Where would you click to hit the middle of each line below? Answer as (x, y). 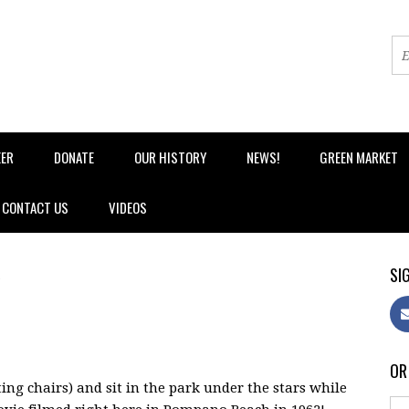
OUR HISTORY (170, 157)
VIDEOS (128, 207)
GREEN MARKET (359, 157)
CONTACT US (35, 207)
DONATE (74, 157)
